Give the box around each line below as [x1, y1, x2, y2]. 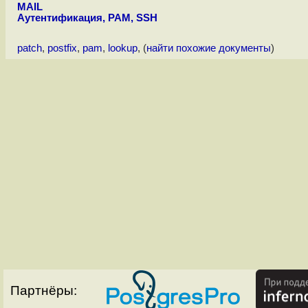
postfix [47, 43, 77, 54]
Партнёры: [10, 283, 77, 298]
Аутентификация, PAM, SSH [16, 12, 157, 24]
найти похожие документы [146, 43, 271, 54]
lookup [107, 43, 137, 54]
